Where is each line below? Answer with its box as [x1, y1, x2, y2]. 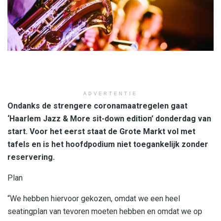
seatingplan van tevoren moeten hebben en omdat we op [7, 206, 202, 216]
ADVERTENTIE [83, 91, 138, 96]
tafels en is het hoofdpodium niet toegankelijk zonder [7, 139, 208, 149]
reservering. [7, 152, 55, 162]
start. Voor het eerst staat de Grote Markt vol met [7, 126, 195, 136]
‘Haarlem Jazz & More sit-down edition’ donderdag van [7, 113, 211, 123]
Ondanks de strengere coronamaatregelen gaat [7, 101, 187, 110]
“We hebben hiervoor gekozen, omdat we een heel [7, 193, 180, 203]
